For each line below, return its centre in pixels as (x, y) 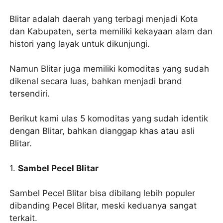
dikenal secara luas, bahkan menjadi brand (96, 81)
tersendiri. (30, 94)
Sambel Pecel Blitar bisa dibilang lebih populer (103, 193)
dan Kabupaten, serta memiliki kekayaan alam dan (111, 32)
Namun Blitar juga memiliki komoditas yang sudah (110, 69)
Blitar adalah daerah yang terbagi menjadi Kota (104, 19)
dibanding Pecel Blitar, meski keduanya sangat (103, 206)
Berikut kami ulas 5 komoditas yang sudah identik (109, 119)
